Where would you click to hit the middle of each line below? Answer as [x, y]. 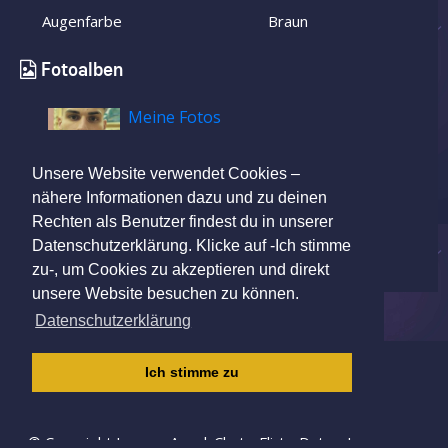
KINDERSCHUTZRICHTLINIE [142, 391]
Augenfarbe [81, 21]
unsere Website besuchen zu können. [165, 294]
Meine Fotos [174, 117]
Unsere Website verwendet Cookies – [166, 174]
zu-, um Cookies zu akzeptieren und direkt [180, 270]
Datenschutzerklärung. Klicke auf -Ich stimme [191, 246]
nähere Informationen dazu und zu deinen [179, 198]
